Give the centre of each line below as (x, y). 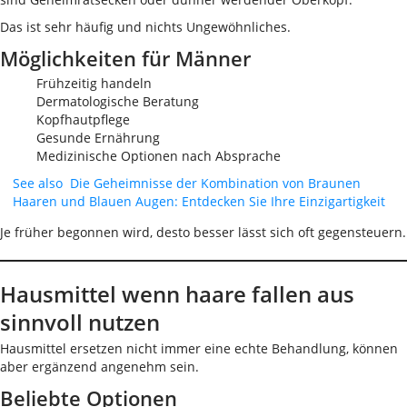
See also (38, 183)
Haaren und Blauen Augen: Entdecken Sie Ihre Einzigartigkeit (199, 201)
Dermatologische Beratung (118, 101)
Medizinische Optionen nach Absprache (159, 156)
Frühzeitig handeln (94, 83)
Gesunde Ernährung (98, 138)
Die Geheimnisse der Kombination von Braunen (215, 183)
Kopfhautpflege (83, 119)
